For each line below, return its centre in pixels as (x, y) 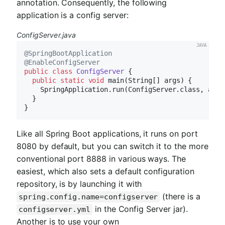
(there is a (180, 197)
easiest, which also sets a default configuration (105, 172)
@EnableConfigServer (62, 62)
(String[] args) (154, 80)
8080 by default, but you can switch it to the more (113, 146)
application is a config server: (73, 15)
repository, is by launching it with (79, 184)
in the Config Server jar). (140, 209)
